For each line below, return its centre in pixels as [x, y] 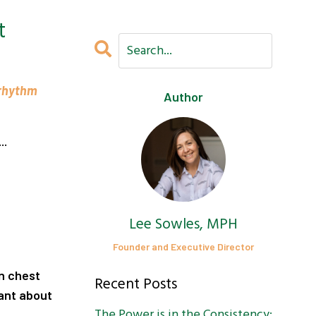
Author [183, 97]
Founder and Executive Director [183, 247]
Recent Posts [135, 285]
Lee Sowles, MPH [183, 225]
